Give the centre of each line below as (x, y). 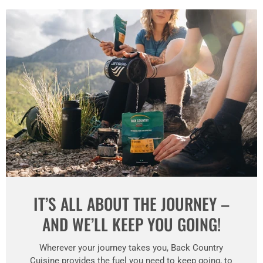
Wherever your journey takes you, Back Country (131, 248)
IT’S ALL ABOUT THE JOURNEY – (131, 204)
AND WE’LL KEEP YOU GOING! (131, 224)
